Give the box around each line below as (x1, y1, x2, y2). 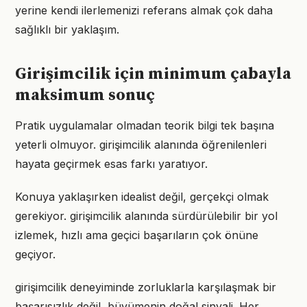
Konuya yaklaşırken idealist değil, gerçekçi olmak (15, 190, 269, 204)
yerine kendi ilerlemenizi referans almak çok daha (15, 3, 273, 17)
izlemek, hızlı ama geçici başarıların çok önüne (15, 228, 258, 242)
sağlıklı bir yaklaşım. (15, 23, 119, 36)
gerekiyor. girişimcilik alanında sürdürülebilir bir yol (15, 209, 278, 223)
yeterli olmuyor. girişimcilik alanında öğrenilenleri (15, 138, 267, 151)
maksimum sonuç (15, 85, 155, 106)
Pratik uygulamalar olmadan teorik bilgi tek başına (15, 119, 274, 132)
